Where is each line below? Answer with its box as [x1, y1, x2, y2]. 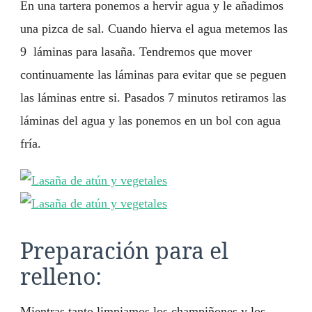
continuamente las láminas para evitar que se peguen [20, 67, 286, 81]
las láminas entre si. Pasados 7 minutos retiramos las [20, 90, 286, 104]
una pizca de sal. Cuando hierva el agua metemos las [20, 21, 288, 36]
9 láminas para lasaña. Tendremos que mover [20, 44, 252, 58]
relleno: [20, 260, 102, 291]
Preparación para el [20, 235, 228, 265]
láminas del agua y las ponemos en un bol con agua [20, 113, 281, 127]
